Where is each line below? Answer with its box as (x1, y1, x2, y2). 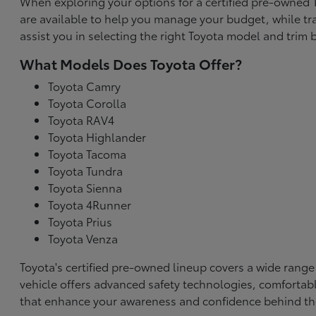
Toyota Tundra (48, 162, 123, 179)
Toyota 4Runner (48, 196, 132, 213)
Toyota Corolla (48, 95, 127, 111)
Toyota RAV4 (48, 111, 115, 128)
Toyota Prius (48, 213, 113, 230)
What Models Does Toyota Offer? (20, 54, 243, 74)
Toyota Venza (48, 230, 119, 247)
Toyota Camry (48, 78, 121, 95)
